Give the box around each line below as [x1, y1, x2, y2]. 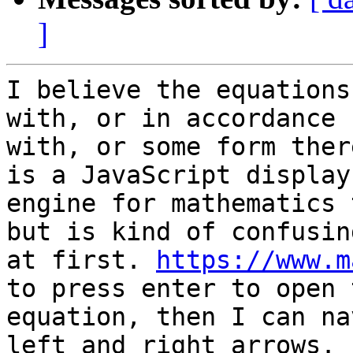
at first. [6, 246, 156, 275]
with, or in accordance [6, 104, 336, 133]
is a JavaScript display [6, 161, 351, 190]
